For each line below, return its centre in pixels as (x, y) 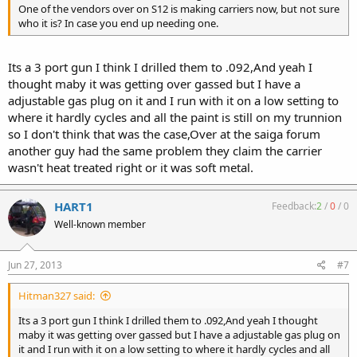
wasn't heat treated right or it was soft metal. (131, 167)
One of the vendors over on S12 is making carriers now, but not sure (179, 9)
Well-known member (100, 224)
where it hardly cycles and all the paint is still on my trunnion (175, 117)
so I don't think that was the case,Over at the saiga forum (164, 133)
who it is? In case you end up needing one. (118, 23)
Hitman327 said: (57, 296)
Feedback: (294, 206)
